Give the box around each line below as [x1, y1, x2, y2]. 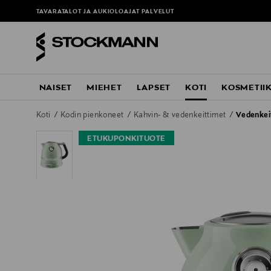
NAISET [39, 83, 73, 93]
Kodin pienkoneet [60, 111, 126, 120]
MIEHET [87, 83, 122, 93]
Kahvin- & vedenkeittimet [133, 111, 228, 120]
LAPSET [136, 83, 171, 93]
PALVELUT [141, 8, 175, 16]
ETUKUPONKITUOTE [87, 135, 166, 144]
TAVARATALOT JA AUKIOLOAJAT [36, 8, 142, 16]
